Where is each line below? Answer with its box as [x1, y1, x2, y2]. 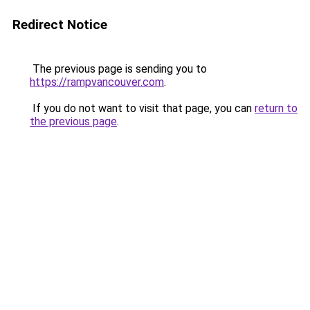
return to [255, 102, 298, 115]
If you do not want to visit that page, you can [30, 102, 255, 115]
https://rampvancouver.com [30, 75, 164, 89]
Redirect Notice [12, 17, 107, 33]
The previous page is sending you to [30, 62, 207, 75]
